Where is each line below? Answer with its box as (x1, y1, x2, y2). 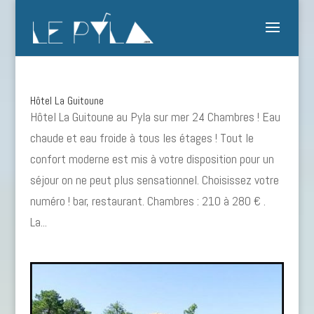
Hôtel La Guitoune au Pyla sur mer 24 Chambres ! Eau (29, 109, 280, 125)
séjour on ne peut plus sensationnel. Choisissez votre (29, 172, 279, 188)
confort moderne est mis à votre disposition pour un (29, 151, 274, 167)
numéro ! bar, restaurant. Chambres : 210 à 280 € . (29, 193, 266, 209)
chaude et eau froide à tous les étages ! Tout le (29, 130, 254, 146)
